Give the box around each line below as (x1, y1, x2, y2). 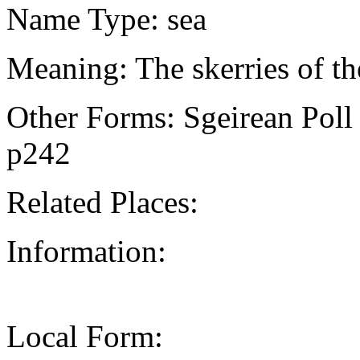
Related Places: (6, 184, 198, 219)
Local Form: (6, 318, 163, 354)
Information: (6, 233, 166, 268)
